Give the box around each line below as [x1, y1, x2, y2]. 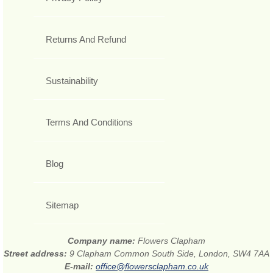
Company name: [68, 235, 138, 246]
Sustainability [46, 75, 98, 86]
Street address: [4, 248, 69, 258]
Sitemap [46, 199, 79, 210]
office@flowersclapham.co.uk [96, 261, 208, 271]
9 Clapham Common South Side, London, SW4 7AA [69, 248, 269, 258]
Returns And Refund [46, 34, 126, 44]
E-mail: [65, 261, 96, 271]
